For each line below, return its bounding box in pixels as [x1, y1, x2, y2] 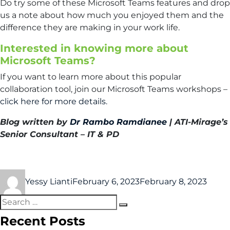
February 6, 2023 [72, 176, 140, 186]
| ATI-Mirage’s [167, 117, 228, 127]
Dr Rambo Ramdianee [70, 117, 167, 127]
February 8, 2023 [140, 176, 207, 186]
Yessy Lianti [25, 176, 72, 186]
